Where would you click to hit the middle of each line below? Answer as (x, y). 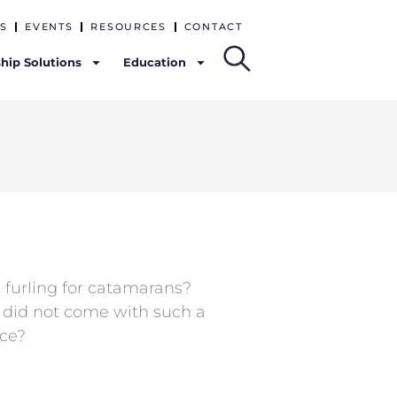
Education (155, 62)
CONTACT (213, 27)
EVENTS (49, 27)
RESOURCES (128, 27)
